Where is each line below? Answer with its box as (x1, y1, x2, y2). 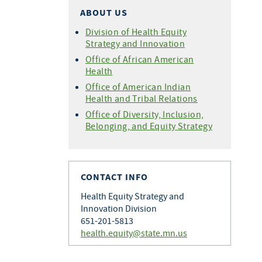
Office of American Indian (85, 81, 191, 92)
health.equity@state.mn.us (81, 227, 187, 239)
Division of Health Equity (85, 26, 187, 37)
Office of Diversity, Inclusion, (85, 108, 204, 120)
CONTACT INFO (81, 171, 148, 183)
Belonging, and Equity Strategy (85, 120, 212, 132)
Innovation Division (81, 202, 157, 214)
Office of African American (85, 53, 194, 65)
